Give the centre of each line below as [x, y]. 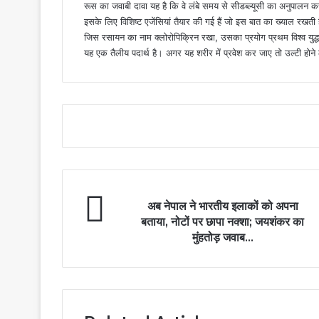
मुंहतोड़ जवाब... [223, 237]
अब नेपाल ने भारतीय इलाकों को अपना [223, 206]
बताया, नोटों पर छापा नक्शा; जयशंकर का [223, 221]
